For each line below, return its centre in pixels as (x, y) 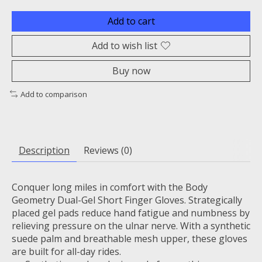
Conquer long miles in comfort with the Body (110, 187)
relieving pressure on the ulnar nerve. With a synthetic (131, 226)
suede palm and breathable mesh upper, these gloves (130, 239)
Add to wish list (125, 45)
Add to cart (131, 21)
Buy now (131, 70)
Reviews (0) (108, 151)
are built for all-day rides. (66, 252)
